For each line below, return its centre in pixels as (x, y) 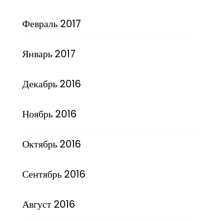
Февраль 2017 (51, 24)
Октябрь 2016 (51, 144)
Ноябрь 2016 (49, 114)
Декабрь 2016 (51, 84)
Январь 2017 (49, 54)
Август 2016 (48, 204)
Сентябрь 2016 (54, 174)
